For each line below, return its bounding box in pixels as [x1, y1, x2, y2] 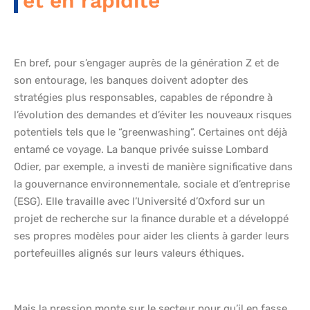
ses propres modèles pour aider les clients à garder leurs [14, 230, 289, 243]
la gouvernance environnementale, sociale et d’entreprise [14, 178, 290, 191]
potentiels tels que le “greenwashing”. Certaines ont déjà [14, 126, 287, 139]
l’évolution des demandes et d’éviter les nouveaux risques [14, 109, 292, 122]
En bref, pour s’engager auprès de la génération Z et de [14, 57, 279, 70]
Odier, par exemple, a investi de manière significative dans [14, 161, 293, 174]
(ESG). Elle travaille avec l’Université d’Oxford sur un [14, 195, 265, 208]
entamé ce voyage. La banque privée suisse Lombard [14, 143, 268, 156]
